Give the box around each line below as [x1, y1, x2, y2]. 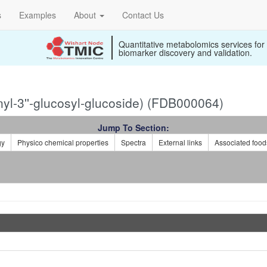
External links [159, 137, 202, 147]
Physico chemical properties [17, 137, 108, 147]
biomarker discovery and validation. [119, 46, 252, 58]
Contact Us [122, 9, 164, 21]
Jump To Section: [98, 122, 169, 133]
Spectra [121, 137, 146, 147]
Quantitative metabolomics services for [119, 38, 265, 50]
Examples [19, 9, 56, 21]
